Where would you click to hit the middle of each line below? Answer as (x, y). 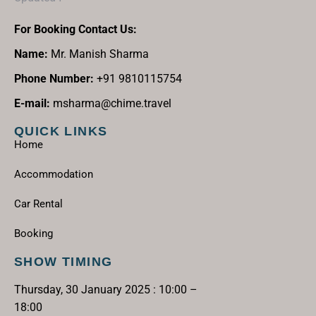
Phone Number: (54, 79)
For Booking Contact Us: (75, 29)
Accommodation (54, 174)
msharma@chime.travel (111, 103)
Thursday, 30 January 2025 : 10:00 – (106, 290)
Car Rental (38, 204)
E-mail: (32, 103)
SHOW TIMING (63, 262)
